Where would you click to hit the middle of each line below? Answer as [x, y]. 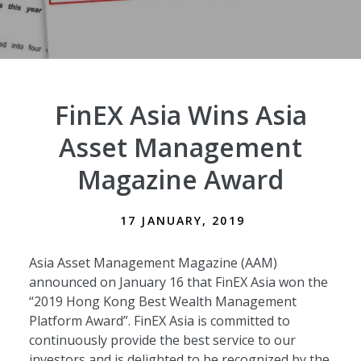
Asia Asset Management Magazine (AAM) [153, 262]
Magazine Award [180, 179]
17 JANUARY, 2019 [183, 220]
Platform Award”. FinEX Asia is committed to [159, 320]
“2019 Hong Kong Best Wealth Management [162, 301]
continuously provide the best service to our [162, 340]
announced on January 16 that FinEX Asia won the [178, 282]
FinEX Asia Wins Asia [180, 114]
